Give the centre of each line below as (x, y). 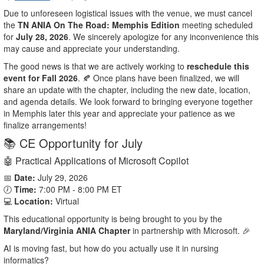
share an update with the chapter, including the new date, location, (127, 90)
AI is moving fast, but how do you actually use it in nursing (111, 248)
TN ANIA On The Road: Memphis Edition (99, 25)
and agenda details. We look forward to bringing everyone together (128, 102)
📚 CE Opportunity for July (73, 143)
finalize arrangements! (45, 125)
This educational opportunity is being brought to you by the (113, 219)
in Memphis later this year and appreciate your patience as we (119, 113)
